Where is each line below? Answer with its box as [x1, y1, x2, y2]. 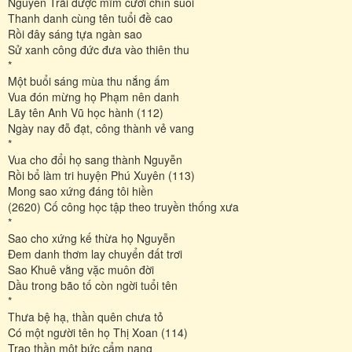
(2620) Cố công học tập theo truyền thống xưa [8, 198, 239, 214]
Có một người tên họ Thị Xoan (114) [8, 324, 188, 340]
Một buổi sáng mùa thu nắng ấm [8, 72, 170, 89]
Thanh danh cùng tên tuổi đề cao [8, 9, 173, 26]
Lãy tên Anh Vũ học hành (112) [8, 104, 163, 120]
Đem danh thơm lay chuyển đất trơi [8, 245, 182, 262]
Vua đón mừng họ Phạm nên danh [8, 88, 179, 104]
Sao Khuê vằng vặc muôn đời [8, 261, 154, 277]
